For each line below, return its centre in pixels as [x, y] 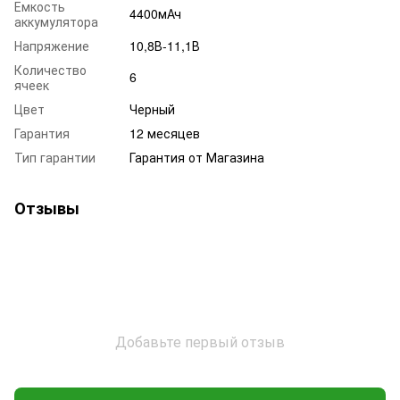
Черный [152, 109]
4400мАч [155, 14]
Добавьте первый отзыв [200, 342]
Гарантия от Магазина [197, 158]
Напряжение [52, 46]
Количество [50, 70]
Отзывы [47, 208]
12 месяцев [165, 133]
